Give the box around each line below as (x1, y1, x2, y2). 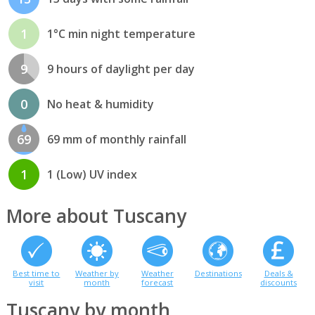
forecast (141, 276, 174, 288)
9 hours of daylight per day (46, 61, 195, 77)
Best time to (13, 267, 60, 278)
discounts (260, 276, 297, 288)
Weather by (75, 267, 119, 278)
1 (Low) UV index (46, 167, 137, 183)
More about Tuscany (6, 202, 186, 229)
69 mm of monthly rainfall (46, 131, 186, 148)
